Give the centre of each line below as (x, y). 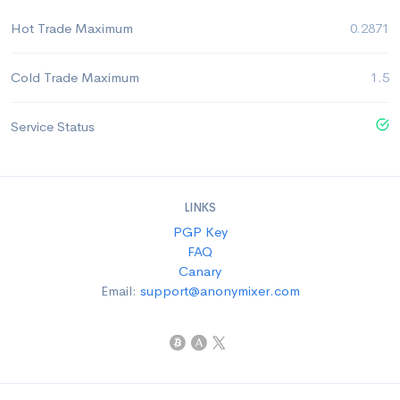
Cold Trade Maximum (75, 77)
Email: (120, 291)
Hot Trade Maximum (72, 28)
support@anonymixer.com (220, 291)
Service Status (53, 126)
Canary (200, 271)
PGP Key (200, 232)
